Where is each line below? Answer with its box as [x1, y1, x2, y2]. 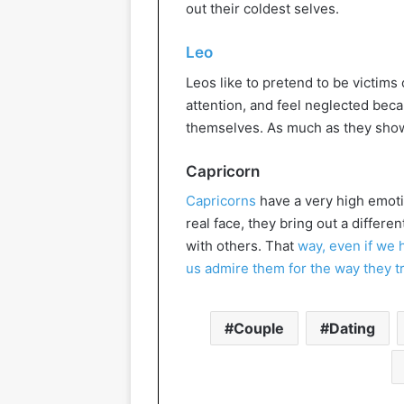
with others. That [186, 237, 298, 255]
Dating [328, 319, 375, 338]
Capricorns [186, 192, 256, 210]
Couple [233, 319, 284, 338]
